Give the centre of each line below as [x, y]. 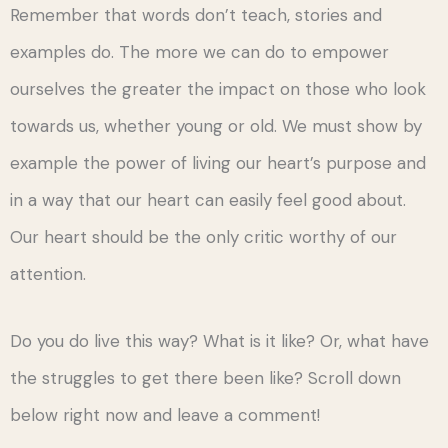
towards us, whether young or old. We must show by [216, 126]
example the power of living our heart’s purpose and [218, 163]
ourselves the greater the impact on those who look [218, 89]
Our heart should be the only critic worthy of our [203, 237]
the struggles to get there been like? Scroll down [205, 377]
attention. [48, 274]
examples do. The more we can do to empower [199, 52]
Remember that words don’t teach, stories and [196, 15]
